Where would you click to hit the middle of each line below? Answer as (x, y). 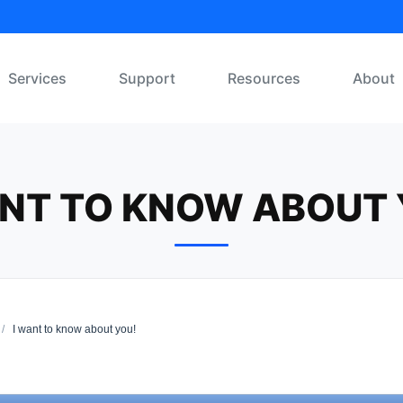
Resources (264, 78)
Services (37, 78)
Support (147, 78)
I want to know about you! (73, 329)
